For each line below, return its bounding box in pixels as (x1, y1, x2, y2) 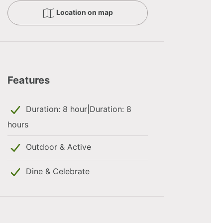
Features (7, 74, 50, 86)
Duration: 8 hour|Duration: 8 (23, 104, 131, 114)
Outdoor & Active (23, 142, 91, 152)
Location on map (56, 8, 113, 17)
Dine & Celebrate (23, 166, 90, 177)
